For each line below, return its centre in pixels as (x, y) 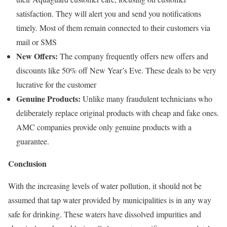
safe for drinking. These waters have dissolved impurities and (105, 214)
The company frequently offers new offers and (133, 56)
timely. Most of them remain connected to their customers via (113, 27)
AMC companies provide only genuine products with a (104, 127)
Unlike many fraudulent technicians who (146, 98)
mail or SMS (36, 42)
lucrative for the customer (56, 84)
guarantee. (33, 141)
